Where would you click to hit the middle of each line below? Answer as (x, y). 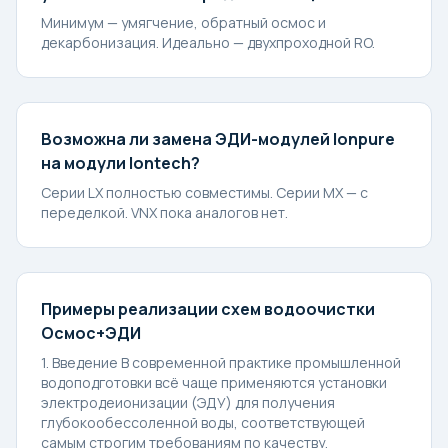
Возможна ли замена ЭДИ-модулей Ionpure (218, 139)
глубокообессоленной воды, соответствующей (203, 422)
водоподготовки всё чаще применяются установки (214, 382)
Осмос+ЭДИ (91, 333)
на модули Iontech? (120, 163)
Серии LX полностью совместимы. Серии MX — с (204, 192)
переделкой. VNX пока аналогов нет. (164, 212)
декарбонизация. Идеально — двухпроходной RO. (208, 42)
